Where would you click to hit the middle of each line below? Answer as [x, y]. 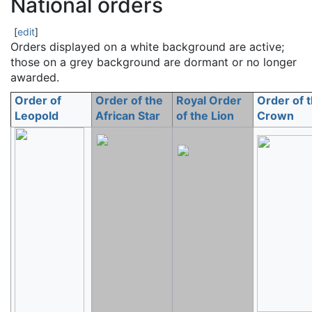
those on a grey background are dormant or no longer [154, 62]
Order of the [129, 100]
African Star [128, 116]
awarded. [35, 77]
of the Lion [205, 116]
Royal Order [209, 100]
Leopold [37, 116]
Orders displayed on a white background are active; [147, 47]
